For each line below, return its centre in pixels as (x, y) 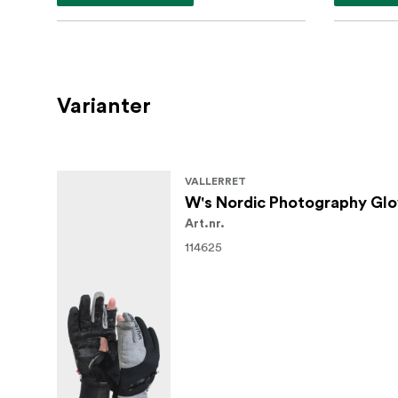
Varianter (104, 107)
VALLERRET (215, 182)
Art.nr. (205, 224)
